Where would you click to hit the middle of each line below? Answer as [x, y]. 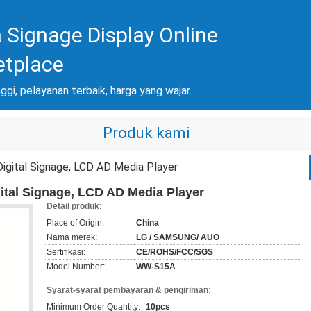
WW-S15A [156, 267]
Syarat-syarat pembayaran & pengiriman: [129, 290]
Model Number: [76, 267]
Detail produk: [74, 206]
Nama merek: [72, 237]
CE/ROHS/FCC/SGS [175, 252]
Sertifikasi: [66, 252]
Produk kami [146, 133]
